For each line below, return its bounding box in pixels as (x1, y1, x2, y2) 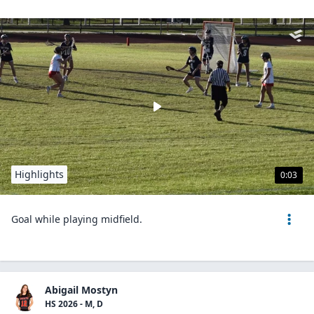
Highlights (15, 168, 64, 181)
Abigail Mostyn (45, 283, 118, 296)
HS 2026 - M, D (45, 298, 103, 310)
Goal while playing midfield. (11, 212, 142, 226)
